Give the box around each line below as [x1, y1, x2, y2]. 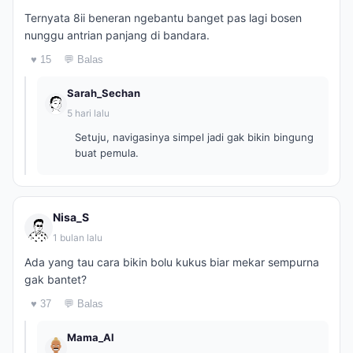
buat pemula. [75, 147, 139, 159]
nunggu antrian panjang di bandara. [24, 28, 210, 42]
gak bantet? [24, 273, 87, 286]
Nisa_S [53, 210, 89, 224]
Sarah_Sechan [67, 87, 140, 99]
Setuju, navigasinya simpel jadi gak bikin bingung [75, 131, 314, 143]
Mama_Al [67, 331, 114, 344]
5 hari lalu [67, 107, 110, 119]
